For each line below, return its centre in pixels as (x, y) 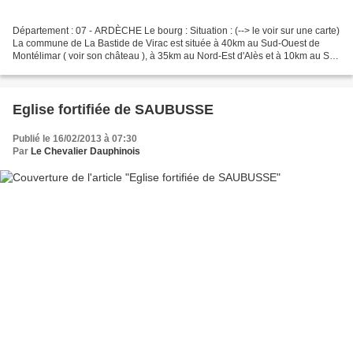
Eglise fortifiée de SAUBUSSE (113, 109)
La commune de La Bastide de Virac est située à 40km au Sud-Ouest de (166, 43)
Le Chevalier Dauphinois (85, 151)
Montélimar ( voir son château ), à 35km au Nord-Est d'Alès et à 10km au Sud (176, 56)
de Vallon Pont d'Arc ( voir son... (80, 68)
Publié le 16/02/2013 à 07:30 (75, 138)
